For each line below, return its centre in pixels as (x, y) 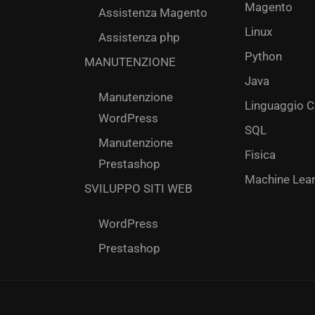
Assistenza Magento (153, 13)
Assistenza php (139, 37)
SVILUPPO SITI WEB (139, 188)
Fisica (260, 155)
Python (263, 56)
